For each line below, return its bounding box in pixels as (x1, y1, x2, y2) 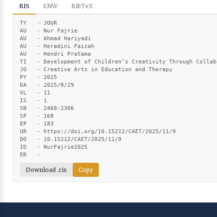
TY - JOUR (20, 19, 57, 26)
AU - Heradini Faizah (20, 43, 94, 49)
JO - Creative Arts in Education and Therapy (20, 66, 172, 73)
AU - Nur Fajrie (20, 27, 77, 34)
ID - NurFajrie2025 (20, 143, 88, 150)
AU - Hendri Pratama (20, 50, 91, 57)
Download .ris (26, 166, 67, 173)
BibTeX (71, 2, 93, 10)
